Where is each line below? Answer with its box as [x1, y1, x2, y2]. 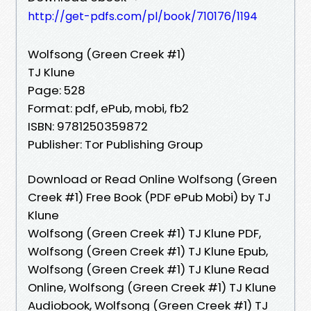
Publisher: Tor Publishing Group [28, 135, 203, 153]
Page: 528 [28, 81, 85, 99]
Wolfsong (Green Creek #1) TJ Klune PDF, [28, 224, 261, 242]
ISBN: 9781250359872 [28, 117, 148, 135]
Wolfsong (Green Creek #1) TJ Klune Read [28, 260, 269, 278]
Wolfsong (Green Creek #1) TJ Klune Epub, [28, 242, 268, 260]
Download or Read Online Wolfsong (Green [28, 170, 277, 187]
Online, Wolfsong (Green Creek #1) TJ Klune [28, 278, 276, 296]
